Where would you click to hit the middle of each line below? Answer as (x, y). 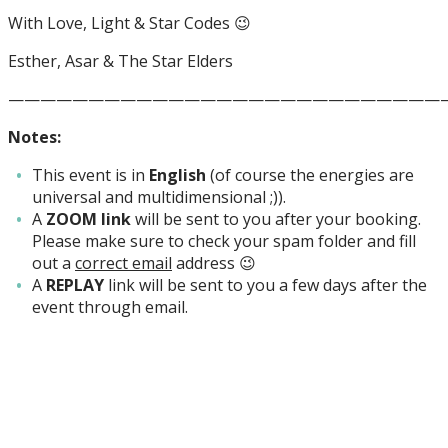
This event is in (90, 174)
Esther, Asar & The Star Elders (120, 60)
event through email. (110, 306)
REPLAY (75, 284)
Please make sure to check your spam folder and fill (224, 240)
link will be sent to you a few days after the (265, 284)
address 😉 (214, 262)
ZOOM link (88, 218)
